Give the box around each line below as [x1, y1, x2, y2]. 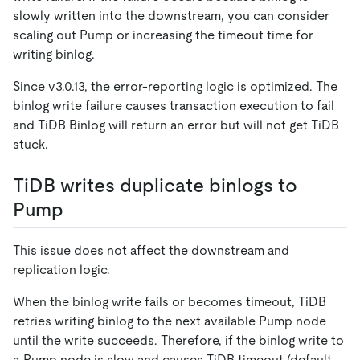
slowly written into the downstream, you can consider [13, 7, 329, 23]
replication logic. [13, 261, 110, 277]
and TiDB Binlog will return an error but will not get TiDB [13, 117, 339, 133]
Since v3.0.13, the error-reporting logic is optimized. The [13, 78, 337, 94]
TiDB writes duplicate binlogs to [13, 174, 297, 196]
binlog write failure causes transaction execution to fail [13, 97, 334, 113]
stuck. [13, 136, 48, 152]
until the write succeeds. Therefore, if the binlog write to [13, 332, 344, 348]
